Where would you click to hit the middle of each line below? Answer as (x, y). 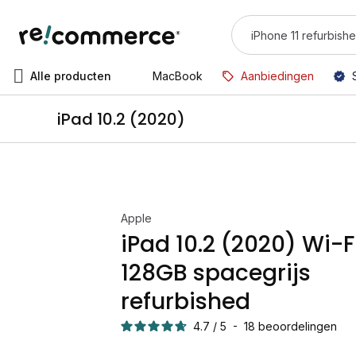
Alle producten (71, 76)
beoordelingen (298, 326)
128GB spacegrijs (216, 273)
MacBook (178, 76)
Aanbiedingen (277, 76)
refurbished (186, 302)
